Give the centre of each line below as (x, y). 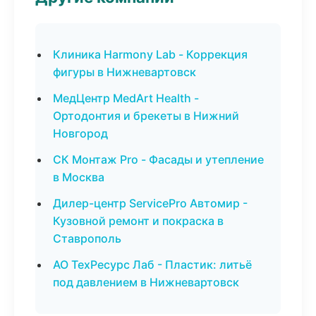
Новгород (80, 133)
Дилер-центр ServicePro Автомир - (150, 203)
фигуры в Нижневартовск (124, 72)
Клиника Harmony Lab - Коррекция (150, 54)
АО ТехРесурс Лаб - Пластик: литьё (152, 265)
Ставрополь (87, 238)
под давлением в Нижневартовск (146, 282)
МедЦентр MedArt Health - (126, 98)
